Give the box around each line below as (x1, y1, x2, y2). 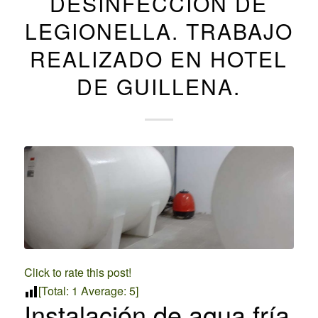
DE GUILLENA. (77, 71, 241, 102)
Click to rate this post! (23, 263, 131, 280)
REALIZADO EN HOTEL (30, 43, 288, 74)
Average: (77, 282, 129, 299)
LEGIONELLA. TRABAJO (24, 16, 293, 46)
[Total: (38, 282, 72, 299)
